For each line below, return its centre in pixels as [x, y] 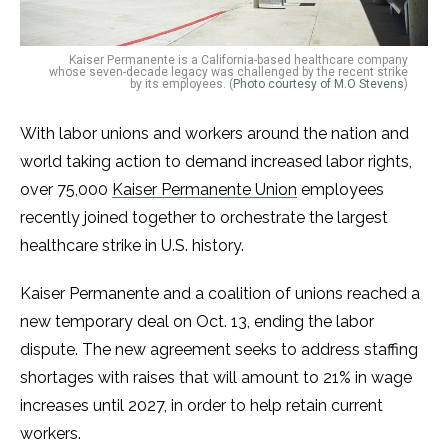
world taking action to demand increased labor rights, [216, 162]
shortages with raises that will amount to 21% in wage [216, 378]
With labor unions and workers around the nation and [214, 134]
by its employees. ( [181, 84]
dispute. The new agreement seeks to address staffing [219, 350]
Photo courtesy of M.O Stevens [318, 84]
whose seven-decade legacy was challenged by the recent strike [228, 72]
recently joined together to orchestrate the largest [204, 218]
